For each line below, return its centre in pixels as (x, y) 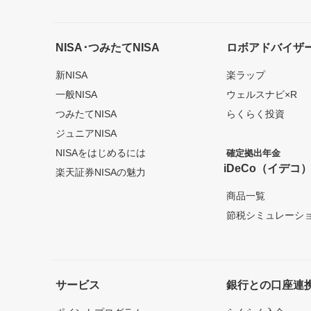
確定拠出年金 (254, 153)
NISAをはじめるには (101, 153)
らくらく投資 (256, 114)
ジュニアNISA (86, 134)
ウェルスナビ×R (262, 95)
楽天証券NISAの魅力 (101, 173)
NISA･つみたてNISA (108, 48)
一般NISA (76, 95)
